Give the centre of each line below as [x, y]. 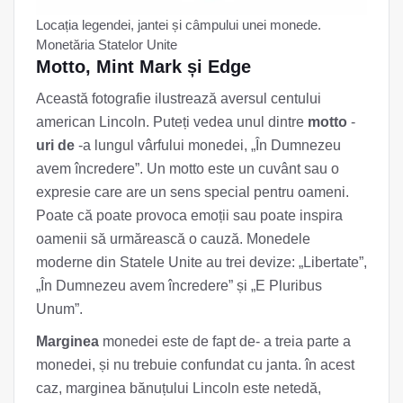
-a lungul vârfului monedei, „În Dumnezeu [208, 145]
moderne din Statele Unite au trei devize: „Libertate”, [201, 262]
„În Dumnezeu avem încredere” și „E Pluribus [179, 285]
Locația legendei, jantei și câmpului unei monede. [179, 24]
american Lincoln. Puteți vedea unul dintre [172, 121]
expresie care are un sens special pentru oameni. [193, 192]
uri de [55, 145]
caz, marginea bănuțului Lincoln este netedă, [179, 388]
